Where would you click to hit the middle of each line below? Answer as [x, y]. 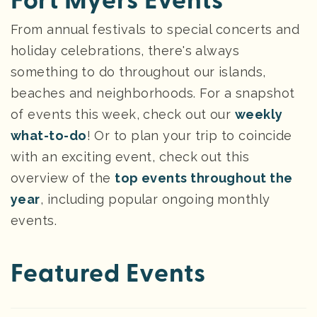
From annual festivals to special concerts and [155, 29]
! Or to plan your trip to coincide [189, 135]
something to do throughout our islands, [138, 71]
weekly [259, 114]
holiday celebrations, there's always [125, 50]
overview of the [63, 178]
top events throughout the [204, 178]
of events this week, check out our [123, 114]
